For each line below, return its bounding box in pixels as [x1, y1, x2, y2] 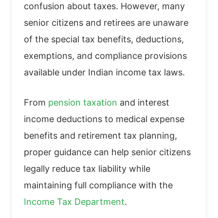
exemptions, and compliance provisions [24, 50, 187, 61]
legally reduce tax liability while [24, 163, 150, 174]
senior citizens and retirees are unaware [24, 17, 188, 28]
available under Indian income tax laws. [24, 67, 185, 77]
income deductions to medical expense [24, 113, 184, 124]
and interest [117, 97, 169, 108]
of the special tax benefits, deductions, [24, 34, 184, 44]
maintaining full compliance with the [24, 180, 173, 190]
